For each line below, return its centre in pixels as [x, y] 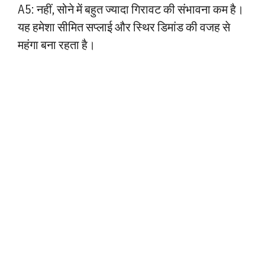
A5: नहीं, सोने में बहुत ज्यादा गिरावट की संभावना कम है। [131, 9]
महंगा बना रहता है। [56, 45]
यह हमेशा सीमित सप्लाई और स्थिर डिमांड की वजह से [124, 27]
